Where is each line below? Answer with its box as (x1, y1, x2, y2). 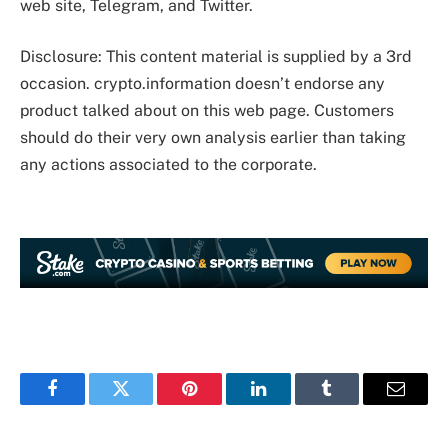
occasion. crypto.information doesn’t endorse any (20, 74, 385, 94)
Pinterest (188, 394, 252, 413)
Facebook (50, 394, 121, 413)
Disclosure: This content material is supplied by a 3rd (20, 47, 412, 67)
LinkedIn (256, 394, 323, 413)
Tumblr (325, 394, 379, 413)
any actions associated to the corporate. (20, 155, 317, 175)
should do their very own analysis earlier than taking (20, 128, 406, 148)
